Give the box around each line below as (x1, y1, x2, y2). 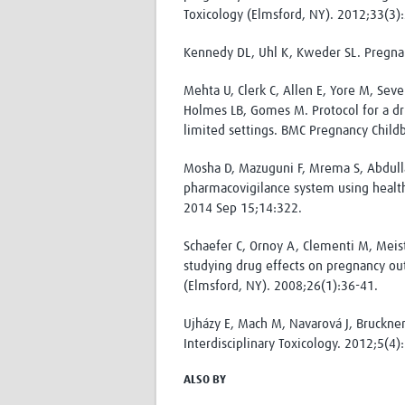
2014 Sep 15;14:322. (184, 202, 302, 216)
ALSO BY (184, 374, 226, 387)
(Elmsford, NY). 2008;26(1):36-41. (184, 279, 378, 294)
